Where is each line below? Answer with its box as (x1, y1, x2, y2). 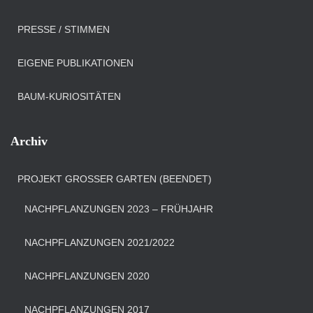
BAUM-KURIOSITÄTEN (17, 91, 121, 102)
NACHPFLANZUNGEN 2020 (24, 270, 150, 282)
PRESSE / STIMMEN (17, 24, 110, 35)
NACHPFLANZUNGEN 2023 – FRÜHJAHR (24, 203, 213, 214)
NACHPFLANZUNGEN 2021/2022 (24, 237, 175, 248)
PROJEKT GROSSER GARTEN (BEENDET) (17, 173, 208, 184)
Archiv (10, 134, 48, 148)
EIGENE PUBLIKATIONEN (17, 57, 133, 68)
